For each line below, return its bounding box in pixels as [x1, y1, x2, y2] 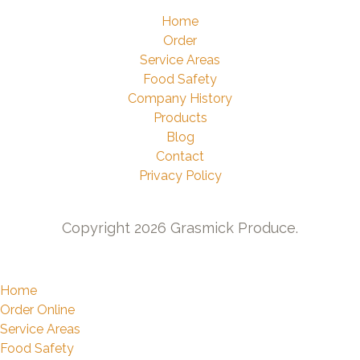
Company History [128, 91, 232, 106]
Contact [156, 149, 204, 164]
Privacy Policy [138, 168, 222, 183]
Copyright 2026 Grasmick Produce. [62, 219, 298, 236]
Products [153, 110, 207, 125]
